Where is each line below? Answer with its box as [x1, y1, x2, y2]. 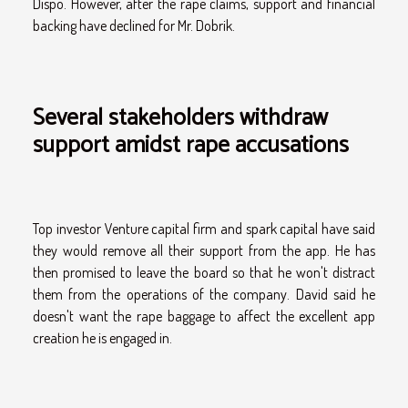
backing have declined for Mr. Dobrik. [33, 15, 235, 35]
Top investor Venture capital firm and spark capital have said [33, 219, 375, 239]
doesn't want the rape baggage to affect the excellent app [33, 307, 375, 326]
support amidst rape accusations [33, 127, 349, 166]
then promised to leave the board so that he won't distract [33, 263, 375, 282]
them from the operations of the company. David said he [33, 285, 375, 304]
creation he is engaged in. [33, 329, 172, 348]
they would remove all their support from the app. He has [33, 241, 375, 260]
